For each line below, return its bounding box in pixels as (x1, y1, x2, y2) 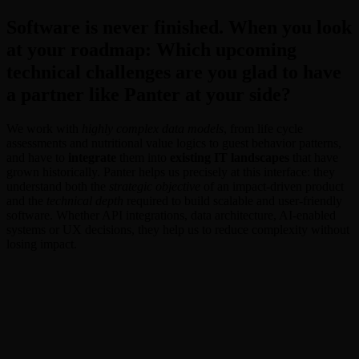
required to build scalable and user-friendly (123, 193, 342, 208)
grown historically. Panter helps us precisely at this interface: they (6, 164, 335, 179)
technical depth (46, 193, 123, 208)
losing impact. (6, 236, 77, 251)
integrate (68, 150, 116, 164)
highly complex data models (82, 121, 224, 135)
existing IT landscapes (170, 150, 289, 164)
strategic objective (109, 179, 200, 193)
